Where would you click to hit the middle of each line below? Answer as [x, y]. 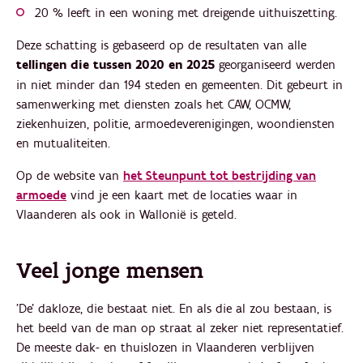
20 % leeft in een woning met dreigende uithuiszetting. [186, 13]
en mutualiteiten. [65, 143]
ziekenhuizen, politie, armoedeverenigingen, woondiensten [175, 124]
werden [316, 65]
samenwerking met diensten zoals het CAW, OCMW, [154, 105]
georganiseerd [255, 65]
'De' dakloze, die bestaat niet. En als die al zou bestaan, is [174, 309]
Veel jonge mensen [110, 271]
